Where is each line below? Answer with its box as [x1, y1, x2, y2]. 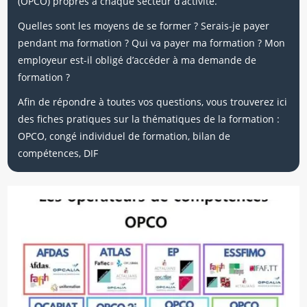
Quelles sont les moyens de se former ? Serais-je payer [18, 19, 270, 32]
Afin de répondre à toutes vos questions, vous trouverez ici [18, 95, 288, 108]
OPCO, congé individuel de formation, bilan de [18, 130, 231, 143]
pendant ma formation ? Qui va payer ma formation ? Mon [18, 36, 286, 49]
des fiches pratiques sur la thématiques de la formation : [18, 112, 280, 125]
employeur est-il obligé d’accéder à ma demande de [18, 53, 257, 66]
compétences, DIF [18, 147, 99, 160]
